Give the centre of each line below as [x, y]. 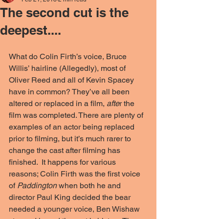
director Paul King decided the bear [71, 197]
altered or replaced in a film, [58, 103]
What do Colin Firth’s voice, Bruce [69, 56]
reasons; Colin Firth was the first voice [76, 174]
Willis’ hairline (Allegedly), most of [68, 68]
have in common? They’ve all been [70, 92]
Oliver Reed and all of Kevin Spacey [72, 80]
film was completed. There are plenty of [77, 115]
